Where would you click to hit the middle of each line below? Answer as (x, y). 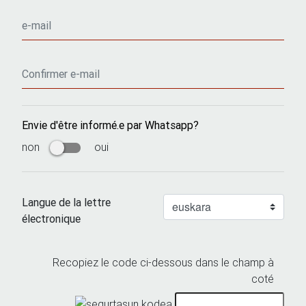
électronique (51, 218)
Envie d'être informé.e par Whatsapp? (110, 125)
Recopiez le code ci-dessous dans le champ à (163, 262)
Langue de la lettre (66, 202)
